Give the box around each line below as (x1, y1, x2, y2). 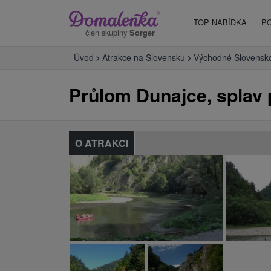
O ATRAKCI (75, 136, 128, 150)
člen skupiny (85, 26, 129, 38)
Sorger (129, 27, 155, 38)
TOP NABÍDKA (194, 16, 247, 28)
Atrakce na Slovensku (102, 51, 185, 64)
